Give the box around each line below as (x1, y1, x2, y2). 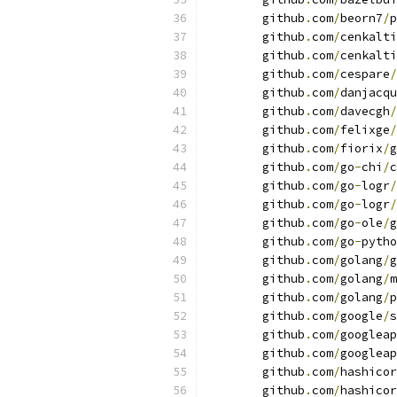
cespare (340, 66, 390, 82)
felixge (340, 122, 390, 137)
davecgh (340, 104, 390, 119)
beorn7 (340, 11, 383, 26)
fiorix (340, 141, 383, 156)
